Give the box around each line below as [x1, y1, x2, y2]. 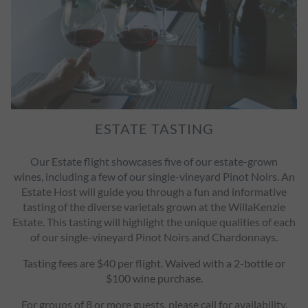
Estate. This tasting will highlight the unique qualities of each [12, 214, 296, 228]
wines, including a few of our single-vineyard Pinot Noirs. [13, 169, 281, 183]
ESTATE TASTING [94, 120, 214, 137]
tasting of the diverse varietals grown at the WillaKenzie [23, 199, 285, 213]
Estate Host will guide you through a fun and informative [21, 184, 287, 198]
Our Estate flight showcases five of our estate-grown [30, 154, 278, 168]
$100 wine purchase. [105, 271, 203, 285]
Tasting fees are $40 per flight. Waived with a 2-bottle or [23, 256, 285, 269]
